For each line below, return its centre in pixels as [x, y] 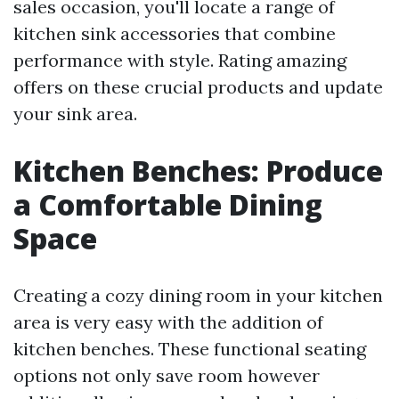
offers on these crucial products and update [198, 86]
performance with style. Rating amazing [180, 60]
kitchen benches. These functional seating [190, 348]
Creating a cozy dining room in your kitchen [198, 295]
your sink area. [75, 113]
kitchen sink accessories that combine [175, 33]
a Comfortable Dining [168, 204]
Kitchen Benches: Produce [198, 170]
